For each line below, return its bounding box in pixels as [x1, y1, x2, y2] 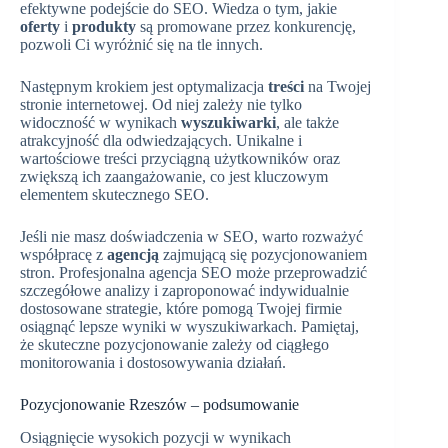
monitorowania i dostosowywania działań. [20, 354, 286, 372]
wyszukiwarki [181, 114, 276, 132]
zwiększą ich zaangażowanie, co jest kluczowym [20, 168, 328, 186]
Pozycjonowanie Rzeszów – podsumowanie [20, 396, 299, 414]
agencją [107, 246, 159, 264]
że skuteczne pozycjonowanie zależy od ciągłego [20, 336, 329, 354]
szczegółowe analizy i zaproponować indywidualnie [20, 282, 349, 300]
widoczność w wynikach [20, 114, 181, 132]
